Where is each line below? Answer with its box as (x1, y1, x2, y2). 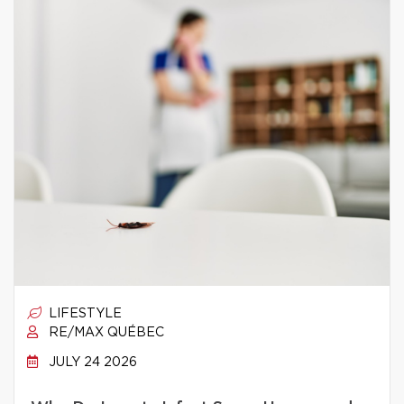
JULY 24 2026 (45, 356, 137, 369)
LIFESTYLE (45, 308, 122, 320)
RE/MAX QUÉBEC (45, 326, 164, 339)
